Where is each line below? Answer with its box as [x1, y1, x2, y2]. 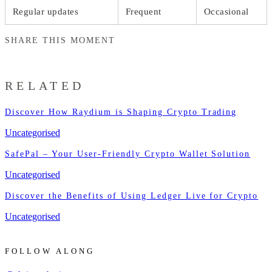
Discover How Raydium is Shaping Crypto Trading [5, 107, 237, 117]
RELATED [5, 79, 85, 93]
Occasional [204, 6, 249, 16]
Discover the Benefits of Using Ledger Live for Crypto [5, 191, 259, 200]
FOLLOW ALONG [5, 246, 95, 256]
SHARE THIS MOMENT [5, 35, 115, 45]
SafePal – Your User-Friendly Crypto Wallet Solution [5, 149, 251, 158]
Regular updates [13, 6, 79, 16]
